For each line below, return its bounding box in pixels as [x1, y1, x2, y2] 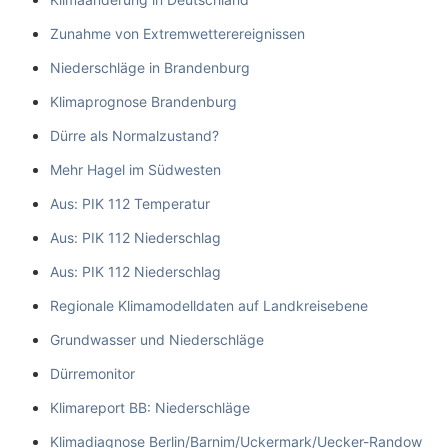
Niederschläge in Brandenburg [50, 58, 250, 76]
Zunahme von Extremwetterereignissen [50, 24, 305, 42]
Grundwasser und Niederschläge [50, 330, 264, 348]
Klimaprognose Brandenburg [50, 92, 237, 110]
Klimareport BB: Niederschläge [50, 398, 250, 416]
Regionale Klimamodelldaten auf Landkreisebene [50, 296, 368, 314]
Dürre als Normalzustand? [50, 126, 219, 144]
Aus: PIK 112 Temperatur [50, 194, 210, 212]
